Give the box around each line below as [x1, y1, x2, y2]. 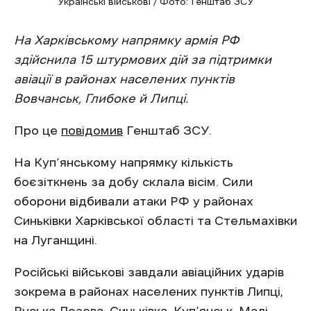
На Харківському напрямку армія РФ [14, 34, 239, 47]
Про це [14, 124, 61, 137]
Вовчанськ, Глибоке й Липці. [14, 92, 188, 106]
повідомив [61, 124, 123, 137]
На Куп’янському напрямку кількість [14, 156, 233, 169]
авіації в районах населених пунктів [14, 73, 235, 86]
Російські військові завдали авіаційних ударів [14, 266, 284, 279]
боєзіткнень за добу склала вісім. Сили [14, 176, 253, 189]
